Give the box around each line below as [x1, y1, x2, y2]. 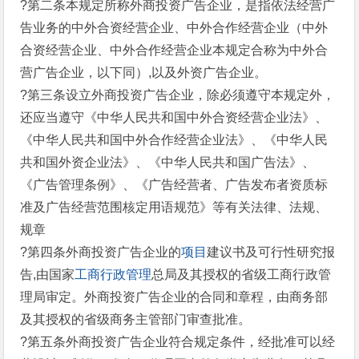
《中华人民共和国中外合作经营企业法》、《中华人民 [20, 133, 329, 147]
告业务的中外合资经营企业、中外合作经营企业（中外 [20, 21, 329, 34]
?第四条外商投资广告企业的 [20, 245, 182, 259]
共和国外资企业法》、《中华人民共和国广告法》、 [20, 155, 316, 169]
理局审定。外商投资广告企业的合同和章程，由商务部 [20, 290, 329, 304]
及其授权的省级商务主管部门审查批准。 [20, 313, 252, 326]
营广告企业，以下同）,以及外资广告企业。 [20, 66, 268, 79]
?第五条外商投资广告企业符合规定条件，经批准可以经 [20, 335, 336, 349]
